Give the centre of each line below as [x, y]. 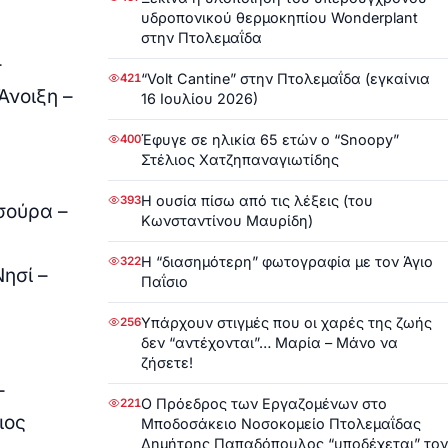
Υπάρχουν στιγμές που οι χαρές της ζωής [286, 322]
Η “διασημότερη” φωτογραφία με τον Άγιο [287, 261]
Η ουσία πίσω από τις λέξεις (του [257, 200]
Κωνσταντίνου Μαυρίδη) [227, 220]
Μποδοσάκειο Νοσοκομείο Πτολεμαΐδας [281, 423]
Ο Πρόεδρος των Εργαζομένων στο [264, 403]
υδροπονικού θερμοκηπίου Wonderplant [279, 17]
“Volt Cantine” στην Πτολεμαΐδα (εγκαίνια [285, 78]
